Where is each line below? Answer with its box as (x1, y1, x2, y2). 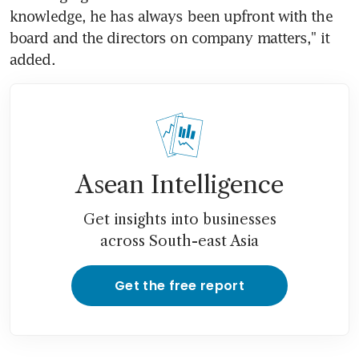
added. (10, 50, 55, 68)
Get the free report (114, 276, 245, 295)
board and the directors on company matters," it (10, 28, 329, 46)
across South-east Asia (100, 232, 259, 250)
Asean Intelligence (75, 169, 284, 200)
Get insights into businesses (83, 210, 276, 228)
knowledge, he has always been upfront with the (10, 6, 333, 25)
